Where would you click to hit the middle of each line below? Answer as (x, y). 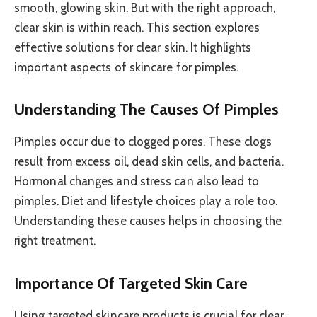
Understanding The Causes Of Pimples (146, 109)
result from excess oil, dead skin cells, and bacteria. (149, 162)
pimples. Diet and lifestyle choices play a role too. (146, 201)
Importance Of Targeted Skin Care (131, 283)
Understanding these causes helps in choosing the (148, 221)
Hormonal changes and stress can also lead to (137, 181)
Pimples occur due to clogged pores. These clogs (143, 142)
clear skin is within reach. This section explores (137, 27)
